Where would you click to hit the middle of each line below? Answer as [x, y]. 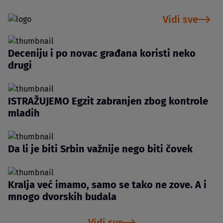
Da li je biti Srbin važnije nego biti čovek [100, 149]
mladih [24, 113]
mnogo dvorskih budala [62, 197]
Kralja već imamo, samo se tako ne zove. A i [107, 185]
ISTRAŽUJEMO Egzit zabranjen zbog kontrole [108, 101]
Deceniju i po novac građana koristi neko [102, 54]
